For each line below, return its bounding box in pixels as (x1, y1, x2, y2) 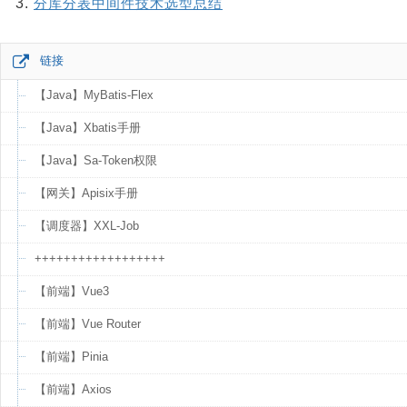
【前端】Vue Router (35, 317, 141, 331)
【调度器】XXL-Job (35, 219, 139, 233)
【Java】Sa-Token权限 (35, 154, 157, 167)
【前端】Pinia (35, 350, 108, 363)
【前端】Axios (35, 382, 112, 396)
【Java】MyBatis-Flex (35, 88, 154, 102)
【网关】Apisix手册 (35, 186, 138, 200)
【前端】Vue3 (35, 284, 109, 298)
